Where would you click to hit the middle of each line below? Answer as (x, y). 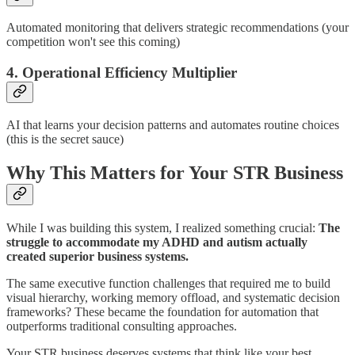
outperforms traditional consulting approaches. (122, 326)
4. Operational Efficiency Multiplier (122, 73)
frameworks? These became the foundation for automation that (162, 311)
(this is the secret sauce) (65, 139)
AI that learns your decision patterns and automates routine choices (173, 124)
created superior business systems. (97, 256)
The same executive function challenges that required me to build (168, 283)
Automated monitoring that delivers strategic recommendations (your (177, 28)
